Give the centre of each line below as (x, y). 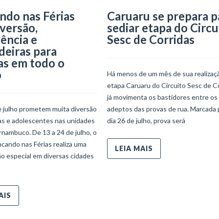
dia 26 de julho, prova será (146, 120)
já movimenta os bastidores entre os (162, 97)
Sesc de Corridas (151, 39)
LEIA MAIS (134, 148)
